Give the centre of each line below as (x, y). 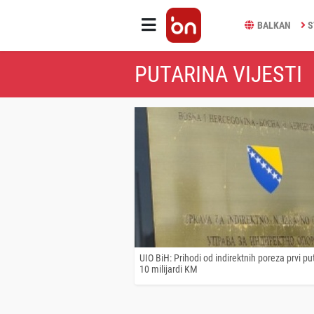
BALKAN (274, 25)
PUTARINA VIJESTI (218, 74)
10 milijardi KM (169, 269)
